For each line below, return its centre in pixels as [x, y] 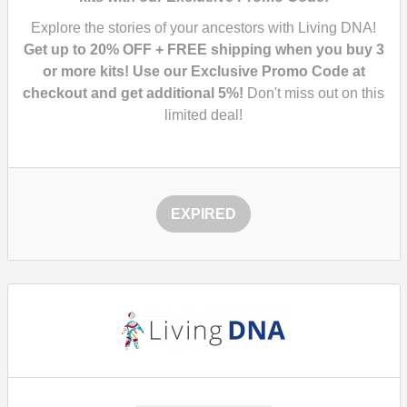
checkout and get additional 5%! [133, 93]
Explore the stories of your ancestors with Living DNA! [203, 28]
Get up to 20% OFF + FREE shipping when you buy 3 [203, 50]
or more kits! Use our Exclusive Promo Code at [203, 71]
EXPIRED [203, 214]
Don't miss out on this [314, 93]
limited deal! [203, 115]
